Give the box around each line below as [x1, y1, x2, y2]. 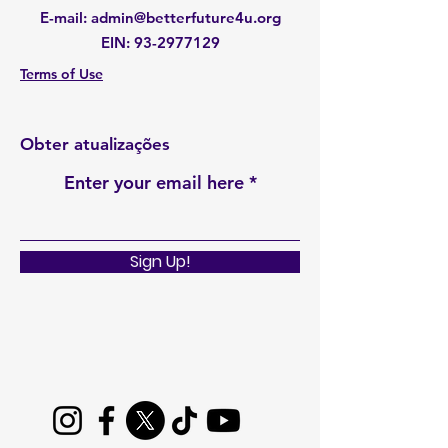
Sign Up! [129, 250, 191, 273]
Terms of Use [20, 65, 103, 83]
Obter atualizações [20, 134, 170, 154]
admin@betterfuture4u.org [90, 8, 281, 27]
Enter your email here [63, 171, 244, 194]
